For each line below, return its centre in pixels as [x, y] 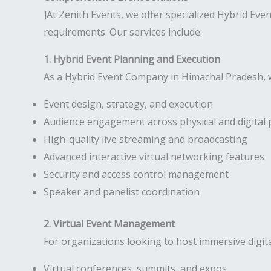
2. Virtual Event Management [109, 224]
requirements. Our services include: [123, 32]
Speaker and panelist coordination [122, 192]
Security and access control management [136, 174]
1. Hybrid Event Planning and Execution [132, 59]
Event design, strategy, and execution [128, 104]
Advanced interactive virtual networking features [154, 157]
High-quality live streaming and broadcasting [145, 139]
